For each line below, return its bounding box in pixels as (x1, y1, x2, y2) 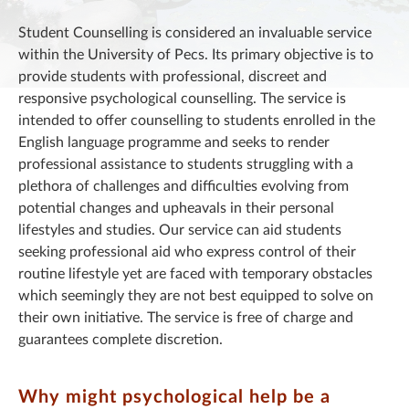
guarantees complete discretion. (18, 332, 223, 347)
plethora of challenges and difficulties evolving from (18, 179, 349, 194)
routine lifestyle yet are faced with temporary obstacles (18, 267, 372, 281)
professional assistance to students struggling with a (18, 157, 353, 172)
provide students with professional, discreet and (18, 69, 327, 84)
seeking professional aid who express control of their (18, 245, 356, 259)
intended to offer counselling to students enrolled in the (18, 113, 375, 128)
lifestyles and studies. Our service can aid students (18, 223, 341, 237)
